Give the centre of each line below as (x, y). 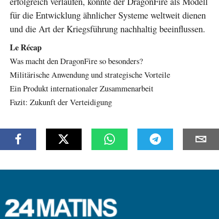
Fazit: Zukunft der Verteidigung (61, 102)
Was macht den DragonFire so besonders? (76, 61)
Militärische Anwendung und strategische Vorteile (90, 74)
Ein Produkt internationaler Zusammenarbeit (82, 88)
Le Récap (26, 47)
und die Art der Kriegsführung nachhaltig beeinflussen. (108, 28)
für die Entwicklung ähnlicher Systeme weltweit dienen (108, 15)
